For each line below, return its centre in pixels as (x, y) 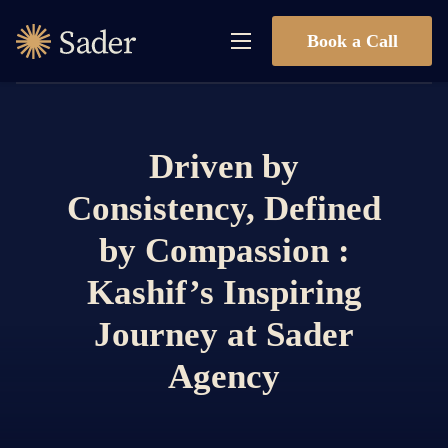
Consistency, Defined (224, 209)
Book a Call (352, 40)
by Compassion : (224, 251)
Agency (224, 377)
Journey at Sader (224, 335)
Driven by (224, 167)
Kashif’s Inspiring (224, 293)
